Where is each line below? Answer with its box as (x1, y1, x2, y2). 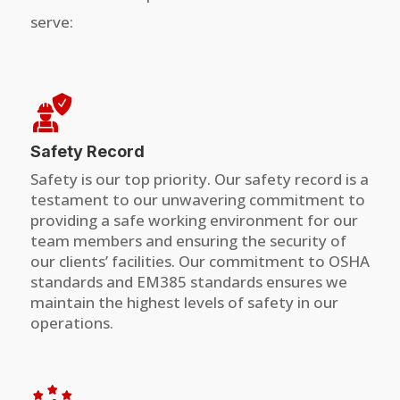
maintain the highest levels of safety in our (29, 291, 338, 312)
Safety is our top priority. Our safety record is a (29, 168, 369, 189)
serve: (29, 12, 73, 32)
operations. (29, 312, 113, 333)
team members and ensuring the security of (29, 229, 346, 251)
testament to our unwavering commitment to (29, 188, 365, 210)
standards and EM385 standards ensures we (29, 271, 347, 292)
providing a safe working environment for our (29, 209, 358, 230)
